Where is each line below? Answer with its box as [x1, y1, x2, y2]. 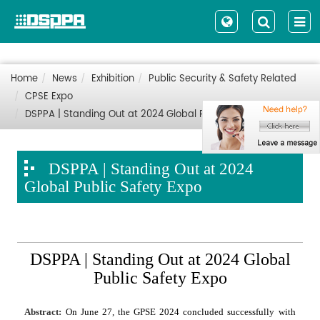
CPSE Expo [25, 89, 73, 104]
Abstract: [24, 306, 66, 317]
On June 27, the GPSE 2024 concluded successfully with [65, 306, 296, 317]
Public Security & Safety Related [149, 71, 296, 86]
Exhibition [91, 71, 134, 86]
